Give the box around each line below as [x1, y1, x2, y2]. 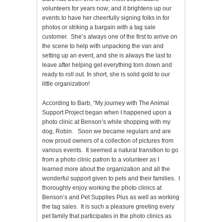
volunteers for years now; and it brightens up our [42, 5, 171, 12]
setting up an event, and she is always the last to [42, 52, 171, 59]
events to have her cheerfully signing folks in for [42, 14, 169, 22]
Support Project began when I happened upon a [42, 109, 171, 116]
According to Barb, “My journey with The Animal [42, 100, 169, 107]
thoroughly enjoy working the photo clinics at [42, 184, 162, 192]
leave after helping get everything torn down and [42, 61, 172, 69]
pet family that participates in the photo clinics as [42, 213, 171, 220]
